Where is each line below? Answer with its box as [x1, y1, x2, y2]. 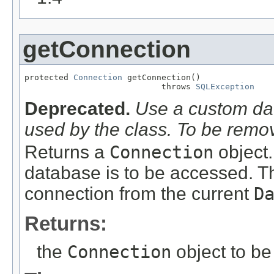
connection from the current [24, 183, 254, 204]
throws [24, 81, 196, 91]
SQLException [196, 81, 254, 91]
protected [24, 72, 73, 82]
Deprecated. [24, 98, 130, 119]
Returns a [24, 142, 109, 163]
